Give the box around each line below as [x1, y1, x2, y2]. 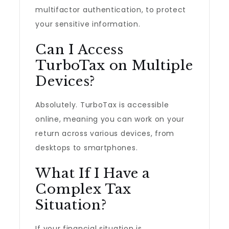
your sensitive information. [35, 19, 141, 29]
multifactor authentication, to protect [35, 5, 187, 15]
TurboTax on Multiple [35, 57, 193, 74]
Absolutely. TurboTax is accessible [35, 100, 169, 110]
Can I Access [35, 41, 124, 58]
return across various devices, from [35, 128, 174, 139]
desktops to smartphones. [35, 143, 138, 153]
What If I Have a [35, 165, 150, 181]
